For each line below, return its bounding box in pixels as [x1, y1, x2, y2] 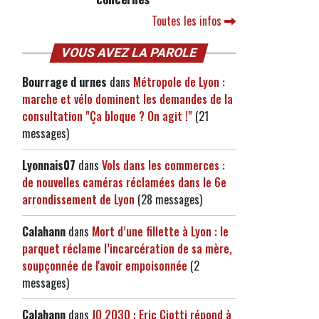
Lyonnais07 [22, 157, 75, 174]
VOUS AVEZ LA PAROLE [59, 46, 199, 60]
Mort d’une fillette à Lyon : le [92, 223, 229, 240]
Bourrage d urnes [22, 73, 107, 90]
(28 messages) [135, 191, 202, 208]
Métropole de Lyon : [133, 73, 225, 90]
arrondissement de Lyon [22, 191, 135, 208]
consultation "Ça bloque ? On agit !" [22, 108, 192, 125]
